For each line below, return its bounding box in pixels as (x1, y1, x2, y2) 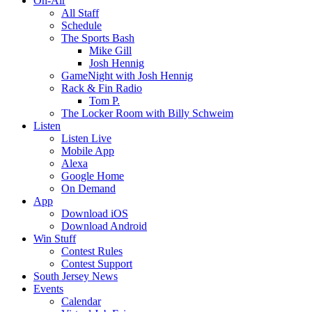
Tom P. (89, 95, 120, 107)
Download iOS (61, 208, 128, 219)
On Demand (61, 182, 116, 194)
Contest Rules (61, 245, 123, 257)
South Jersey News (33, 270, 118, 282)
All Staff (61, 7, 99, 19)
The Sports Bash (61, 32, 134, 44)
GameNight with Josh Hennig (61, 70, 193, 81)
